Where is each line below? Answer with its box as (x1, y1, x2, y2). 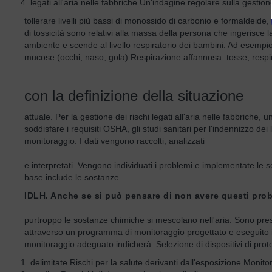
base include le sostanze (24, 172, 119, 182)
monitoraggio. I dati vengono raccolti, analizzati (24, 136, 205, 146)
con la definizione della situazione (24, 87, 244, 104)
